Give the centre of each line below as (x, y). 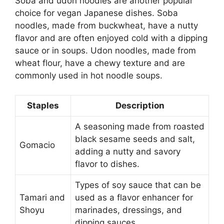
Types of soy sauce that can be (138, 185)
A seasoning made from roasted (140, 126)
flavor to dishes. (107, 164)
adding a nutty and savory (128, 151)
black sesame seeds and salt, (135, 139)
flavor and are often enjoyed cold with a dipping (111, 38)
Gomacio (37, 145)
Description (140, 105)
